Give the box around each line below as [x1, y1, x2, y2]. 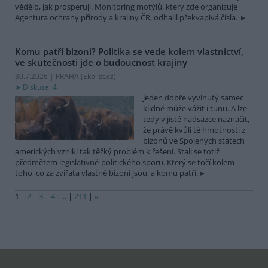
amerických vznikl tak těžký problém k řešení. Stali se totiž [15, 146, 220, 157]
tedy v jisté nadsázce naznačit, [143, 114, 249, 125]
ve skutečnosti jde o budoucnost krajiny [15, 56, 187, 68]
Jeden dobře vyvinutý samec [143, 92, 243, 103]
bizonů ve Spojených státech [143, 135, 245, 147]
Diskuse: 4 [23, 82, 57, 93]
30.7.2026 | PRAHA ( [15, 71, 83, 82]
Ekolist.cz [83, 71, 114, 82]
